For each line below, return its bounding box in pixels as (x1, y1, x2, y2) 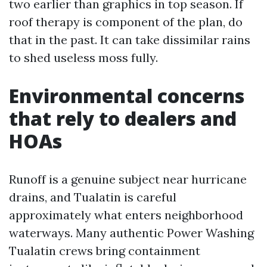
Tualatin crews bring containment (9, 243, 200, 258)
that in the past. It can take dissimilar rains (9, 32, 250, 47)
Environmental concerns (9, 83, 244, 108)
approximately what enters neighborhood (9, 207, 243, 222)
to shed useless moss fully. (9, 50, 158, 65)
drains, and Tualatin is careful (9, 190, 176, 204)
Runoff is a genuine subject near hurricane (9, 172, 247, 187)
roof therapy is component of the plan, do (9, 14, 243, 29)
